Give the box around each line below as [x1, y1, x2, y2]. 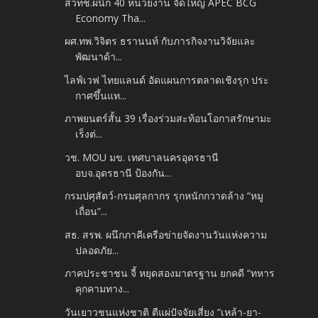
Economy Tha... [75, 11, 146, 25]
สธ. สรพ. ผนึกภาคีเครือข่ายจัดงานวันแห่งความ [65, 227, 268, 241]
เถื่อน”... [75, 204, 108, 219]
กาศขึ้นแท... [75, 88, 127, 102]
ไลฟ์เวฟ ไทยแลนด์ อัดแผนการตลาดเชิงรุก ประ [65, 72, 270, 87]
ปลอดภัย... [75, 243, 119, 257]
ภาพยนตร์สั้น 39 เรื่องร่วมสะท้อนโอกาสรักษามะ [65, 111, 273, 126]
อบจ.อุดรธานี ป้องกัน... [75, 165, 172, 180]
